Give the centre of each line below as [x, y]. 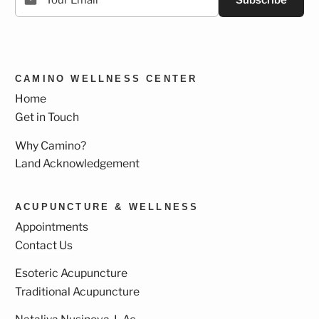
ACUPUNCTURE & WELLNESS [107, 207]
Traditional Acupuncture [77, 291]
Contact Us [44, 245]
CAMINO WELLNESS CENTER [106, 79]
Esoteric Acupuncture [71, 273]
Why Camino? [51, 145]
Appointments [52, 226]
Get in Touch [47, 117]
